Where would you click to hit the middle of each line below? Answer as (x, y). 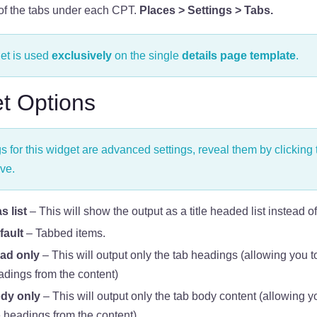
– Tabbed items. (64, 233)
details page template (238, 56)
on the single (146, 56)
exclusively (81, 56)
